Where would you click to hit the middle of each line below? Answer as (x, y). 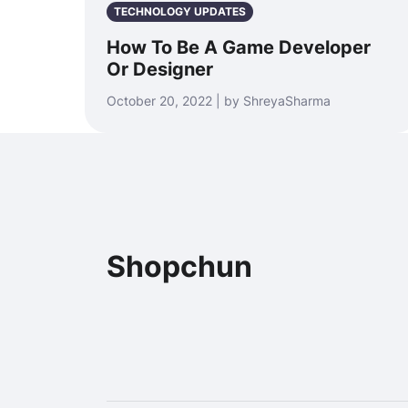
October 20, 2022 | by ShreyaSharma (219, 101)
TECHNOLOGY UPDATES (180, 11)
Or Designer (160, 69)
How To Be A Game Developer (239, 47)
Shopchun (179, 266)
